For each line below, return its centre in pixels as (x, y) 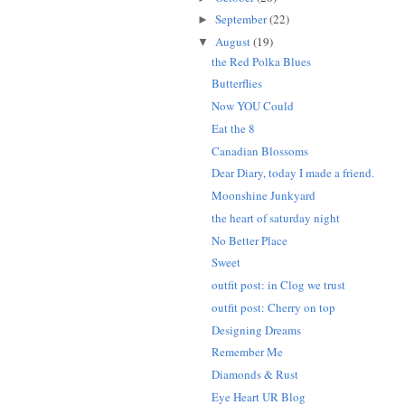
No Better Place (250, 240)
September (240, 19)
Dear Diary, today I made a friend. (293, 173)
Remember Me (248, 352)
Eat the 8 (234, 128)
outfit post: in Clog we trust (279, 285)
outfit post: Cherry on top (274, 307)
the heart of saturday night (276, 217)
